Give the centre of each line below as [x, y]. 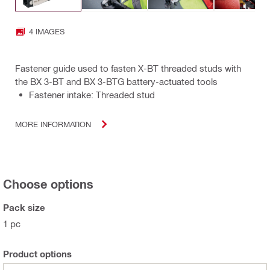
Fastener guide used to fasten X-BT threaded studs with [128, 68]
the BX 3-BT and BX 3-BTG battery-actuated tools [116, 81]
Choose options [48, 184]
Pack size [24, 207]
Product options [37, 253]
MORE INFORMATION [53, 124]
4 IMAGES [47, 31]
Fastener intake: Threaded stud [92, 94]
